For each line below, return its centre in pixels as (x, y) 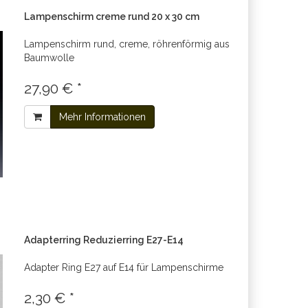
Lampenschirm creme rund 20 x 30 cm (111, 16)
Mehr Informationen (102, 117)
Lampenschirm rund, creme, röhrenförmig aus (126, 44)
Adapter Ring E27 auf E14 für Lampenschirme (123, 267)
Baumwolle (49, 58)
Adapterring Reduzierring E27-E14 (103, 240)
